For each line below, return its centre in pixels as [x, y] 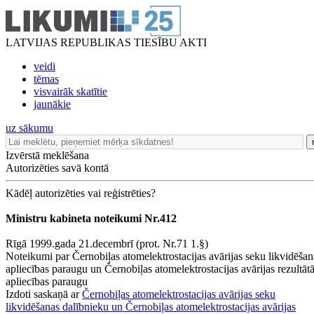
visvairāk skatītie [70, 91]
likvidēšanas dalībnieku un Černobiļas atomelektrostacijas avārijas [151, 307]
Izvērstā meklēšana [47, 155]
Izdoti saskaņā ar [44, 294]
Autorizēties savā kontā [57, 168]
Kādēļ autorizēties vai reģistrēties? [81, 193]
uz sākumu [29, 128]
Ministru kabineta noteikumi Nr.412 [91, 218]
